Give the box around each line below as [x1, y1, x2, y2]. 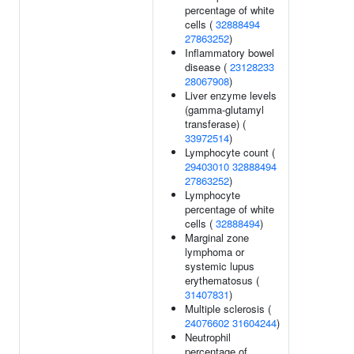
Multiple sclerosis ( [185, 301, 271, 316]
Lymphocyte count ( [185, 145, 275, 160]
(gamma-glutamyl [185, 102, 264, 117]
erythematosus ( [185, 273, 259, 288]
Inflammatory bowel [185, 45, 274, 60]
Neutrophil [185, 330, 231, 345]
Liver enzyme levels [185, 88, 277, 103]
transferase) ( [185, 116, 246, 131]
